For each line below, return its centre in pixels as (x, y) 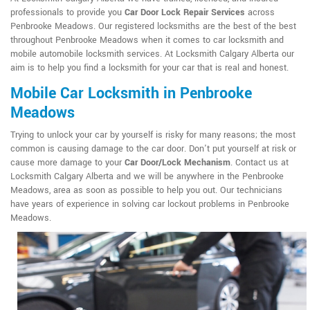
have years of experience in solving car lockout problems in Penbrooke (150, 204)
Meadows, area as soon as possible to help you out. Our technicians (146, 191)
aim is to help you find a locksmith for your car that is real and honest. (149, 68)
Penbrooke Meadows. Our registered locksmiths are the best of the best (153, 27)
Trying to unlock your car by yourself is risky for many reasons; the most (153, 135)
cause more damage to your (67, 163)
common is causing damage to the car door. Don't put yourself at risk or (153, 149)
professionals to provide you (67, 13)
